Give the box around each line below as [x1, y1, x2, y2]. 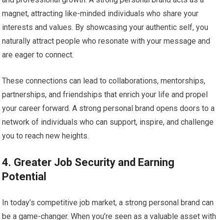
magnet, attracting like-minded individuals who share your [2, 8, 199, 18]
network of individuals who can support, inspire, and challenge [2, 117, 214, 127]
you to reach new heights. [2, 131, 89, 140]
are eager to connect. [2, 50, 74, 59]
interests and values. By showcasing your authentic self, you [2, 22, 209, 32]
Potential [2, 170, 47, 183]
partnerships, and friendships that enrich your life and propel [2, 89, 208, 99]
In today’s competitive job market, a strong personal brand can [2, 197, 214, 207]
